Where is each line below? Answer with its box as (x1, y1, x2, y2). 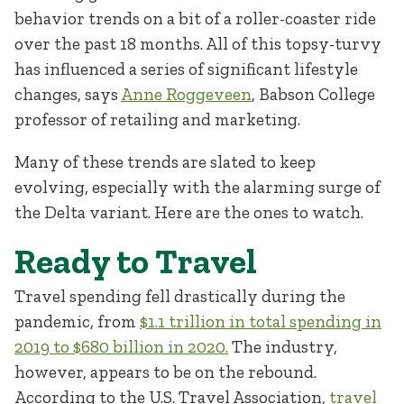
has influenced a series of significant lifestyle (14, 58, 358, 79)
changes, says (14, 83, 121, 105)
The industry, (228, 335, 337, 357)
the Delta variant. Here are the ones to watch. (14, 201, 363, 223)
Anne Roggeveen (121, 83, 252, 105)
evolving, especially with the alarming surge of (14, 176, 381, 197)
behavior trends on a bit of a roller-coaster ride (14, 7, 376, 29)
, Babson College (252, 83, 375, 105)
